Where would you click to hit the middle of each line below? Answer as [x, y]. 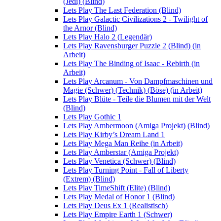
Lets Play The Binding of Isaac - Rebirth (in [131, 64]
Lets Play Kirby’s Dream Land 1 [114, 135]
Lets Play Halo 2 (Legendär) [108, 37]
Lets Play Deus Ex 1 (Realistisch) [115, 206]
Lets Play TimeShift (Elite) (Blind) [117, 188]
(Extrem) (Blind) [89, 179]
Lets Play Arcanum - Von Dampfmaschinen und [138, 81]
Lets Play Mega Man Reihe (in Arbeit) [123, 144]
